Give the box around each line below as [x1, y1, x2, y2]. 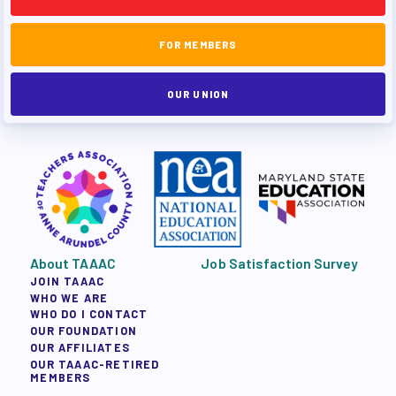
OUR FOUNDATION [30, 324, 138, 339]
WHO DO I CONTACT [30, 307, 148, 322]
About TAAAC [30, 254, 116, 271]
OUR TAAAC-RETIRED [30, 356, 160, 371]
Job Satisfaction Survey [201, 254, 359, 271]
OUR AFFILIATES [30, 340, 131, 355]
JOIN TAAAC [30, 273, 105, 288]
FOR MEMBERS [159, 38, 237, 50]
